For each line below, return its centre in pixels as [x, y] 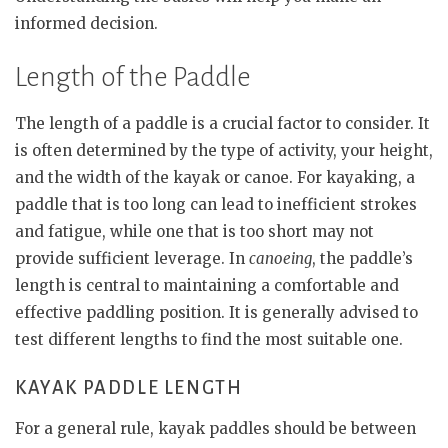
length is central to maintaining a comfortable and [207, 285]
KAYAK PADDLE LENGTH [129, 387]
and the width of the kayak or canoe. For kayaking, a [215, 177]
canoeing [280, 258]
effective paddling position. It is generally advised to [216, 312]
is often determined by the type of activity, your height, [224, 150]
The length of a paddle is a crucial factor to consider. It [222, 123]
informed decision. [86, 23]
